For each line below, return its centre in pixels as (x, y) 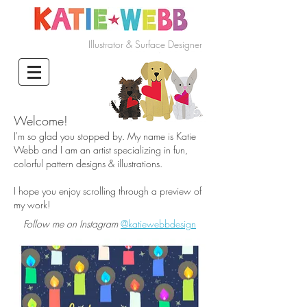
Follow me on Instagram (71, 224)
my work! (32, 205)
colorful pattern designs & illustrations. (88, 163)
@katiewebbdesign (158, 224)
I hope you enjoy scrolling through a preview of (108, 191)
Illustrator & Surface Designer (145, 44)
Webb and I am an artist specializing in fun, (101, 150)
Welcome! (41, 121)
